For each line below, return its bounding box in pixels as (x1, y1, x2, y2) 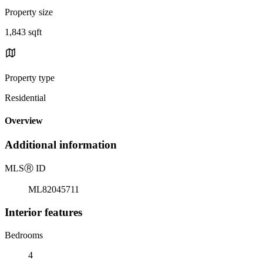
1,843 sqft (5, 26, 42, 37)
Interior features (5, 205, 82, 218)
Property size (5, 6, 53, 17)
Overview (5, 116, 43, 126)
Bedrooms (5, 230, 43, 240)
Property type (5, 72, 55, 83)
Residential (5, 92, 46, 103)
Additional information (5, 139, 117, 151)
